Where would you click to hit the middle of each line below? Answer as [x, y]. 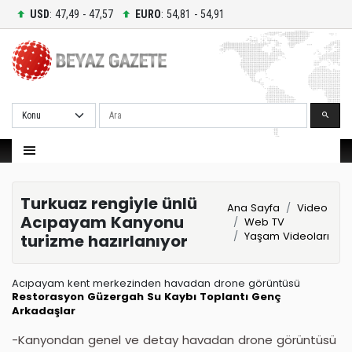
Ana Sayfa [254, 208]
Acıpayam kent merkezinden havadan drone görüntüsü [156, 283]
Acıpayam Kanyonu [102, 223]
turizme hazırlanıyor [104, 242]
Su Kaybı [172, 296]
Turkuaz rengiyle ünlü [109, 204]
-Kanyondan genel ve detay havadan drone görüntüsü [174, 339]
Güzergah [115, 296]
